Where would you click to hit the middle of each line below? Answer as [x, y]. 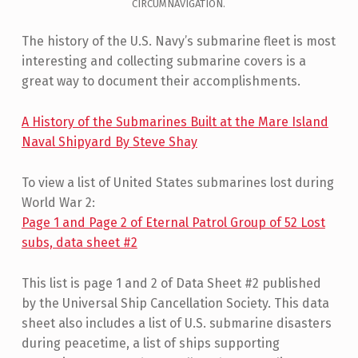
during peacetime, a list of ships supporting [150, 343]
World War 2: [58, 202]
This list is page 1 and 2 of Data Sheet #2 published [171, 283]
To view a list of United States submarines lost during [177, 182]
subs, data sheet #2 [79, 242]
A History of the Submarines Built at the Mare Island [175, 121]
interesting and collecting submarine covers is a [163, 61]
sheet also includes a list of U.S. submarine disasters [176, 323]
